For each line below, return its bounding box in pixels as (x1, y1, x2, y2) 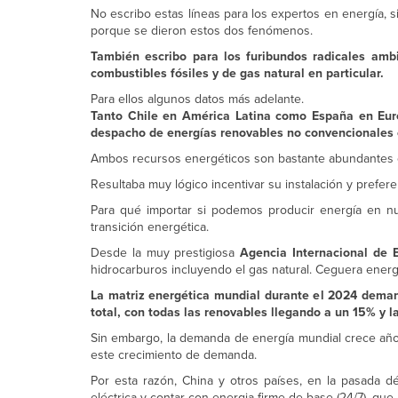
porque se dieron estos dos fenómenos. (91, 21, 313, 40)
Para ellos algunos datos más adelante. (91, 90, 304, 108)
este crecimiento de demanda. (91, 346, 257, 364)
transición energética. (91, 218, 209, 236)
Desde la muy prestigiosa (91, 243, 241, 262)
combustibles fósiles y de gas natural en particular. (91, 64, 384, 83)
